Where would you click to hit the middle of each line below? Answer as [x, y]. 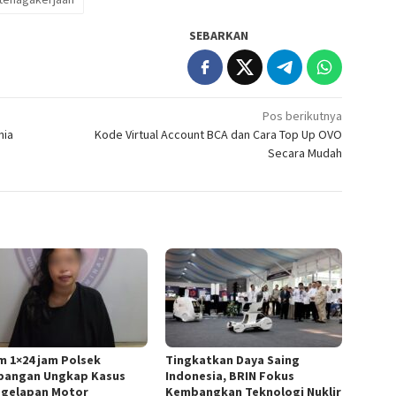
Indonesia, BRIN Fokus [230, 376]
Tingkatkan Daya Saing [233, 360]
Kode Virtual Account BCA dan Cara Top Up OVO [219, 135]
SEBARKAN [219, 36]
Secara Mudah [305, 153]
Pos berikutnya [303, 116]
